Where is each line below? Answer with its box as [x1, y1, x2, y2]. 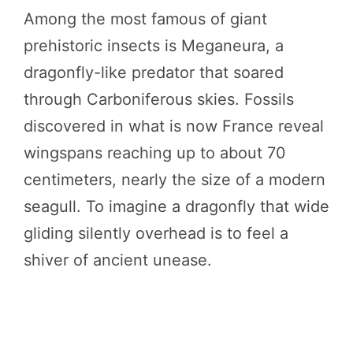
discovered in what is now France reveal [24, 117, 324, 136]
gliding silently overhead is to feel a [24, 224, 288, 243]
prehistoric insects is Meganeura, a [24, 36, 284, 56]
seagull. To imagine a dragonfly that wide [24, 197, 329, 217]
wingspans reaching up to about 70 [24, 143, 286, 163]
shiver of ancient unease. [24, 251, 212, 270]
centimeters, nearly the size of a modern [24, 170, 325, 190]
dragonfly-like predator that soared [24, 63, 284, 83]
